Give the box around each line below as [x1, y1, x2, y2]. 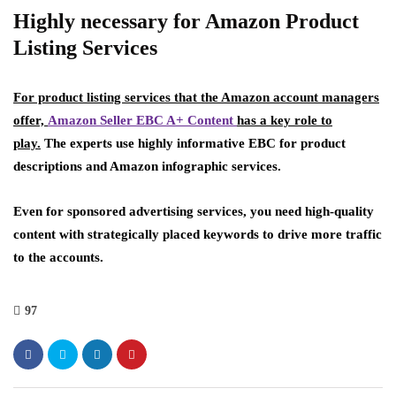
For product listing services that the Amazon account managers [13, 90, 379, 105]
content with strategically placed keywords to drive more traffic [13, 227, 382, 242]
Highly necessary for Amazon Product [13, 10, 359, 34]
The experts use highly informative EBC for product [41, 136, 346, 151]
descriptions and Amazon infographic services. [13, 159, 281, 174]
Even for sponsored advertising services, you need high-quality [13, 204, 374, 219]
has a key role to [237, 113, 332, 128]
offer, [13, 113, 48, 128]
